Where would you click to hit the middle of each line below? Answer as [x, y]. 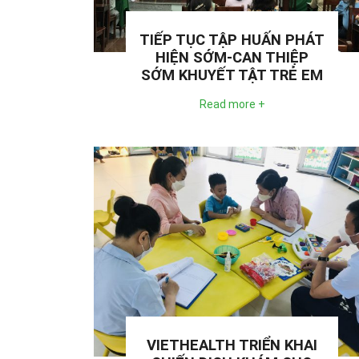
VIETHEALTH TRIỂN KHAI [232, 345]
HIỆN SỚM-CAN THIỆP [232, 58]
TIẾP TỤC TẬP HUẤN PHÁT [232, 40]
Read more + [232, 105]
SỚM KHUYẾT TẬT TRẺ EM [232, 76]
